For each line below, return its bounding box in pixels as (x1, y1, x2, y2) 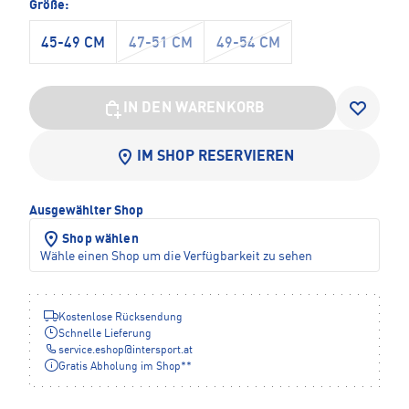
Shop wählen (62, 232, 139, 246)
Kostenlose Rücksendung (58, 311, 183, 323)
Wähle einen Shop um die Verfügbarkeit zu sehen (40, 249, 312, 263)
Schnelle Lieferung (58, 328, 152, 340)
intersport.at (132, 344, 193, 356)
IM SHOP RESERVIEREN (136, 149, 295, 164)
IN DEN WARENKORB (122, 100, 266, 116)
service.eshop (58, 344, 124, 356)
